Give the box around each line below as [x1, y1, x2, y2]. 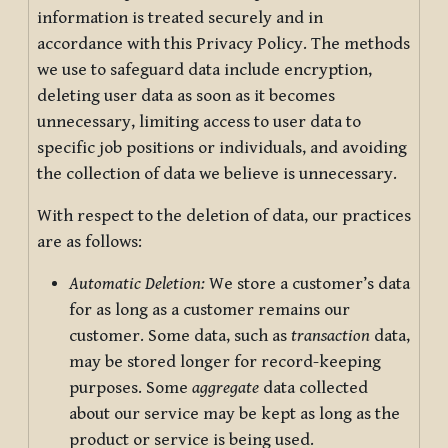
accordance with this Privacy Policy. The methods [37, 33, 410, 54]
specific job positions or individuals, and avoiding [37, 137, 407, 158]
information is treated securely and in [37, 7, 323, 28]
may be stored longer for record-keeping [69, 351, 381, 372]
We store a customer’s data [205, 273, 410, 294]
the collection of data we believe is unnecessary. [37, 163, 397, 184]
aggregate [192, 377, 259, 398]
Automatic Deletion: [69, 273, 205, 294]
